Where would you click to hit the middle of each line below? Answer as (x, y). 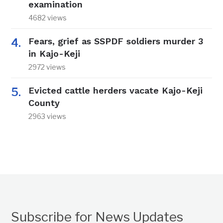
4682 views (48, 18)
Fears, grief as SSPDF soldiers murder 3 (116, 41)
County (44, 103)
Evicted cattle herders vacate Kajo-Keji (116, 91)
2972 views (47, 67)
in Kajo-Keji (55, 54)
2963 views (48, 116)
